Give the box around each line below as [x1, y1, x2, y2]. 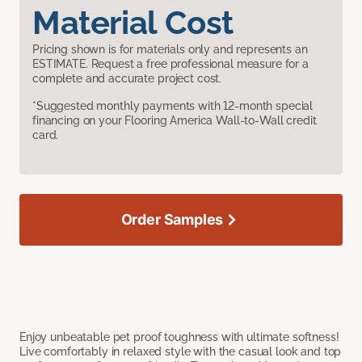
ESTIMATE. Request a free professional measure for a [32, 57, 309, 70]
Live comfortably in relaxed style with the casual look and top [19, 344, 342, 358]
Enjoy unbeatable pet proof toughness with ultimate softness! [19, 330, 339, 343]
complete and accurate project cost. [32, 71, 222, 85]
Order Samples [120, 210, 224, 228]
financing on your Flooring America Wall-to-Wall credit [32, 113, 317, 127]
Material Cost [32, 2, 234, 41]
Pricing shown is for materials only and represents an [32, 42, 308, 56]
